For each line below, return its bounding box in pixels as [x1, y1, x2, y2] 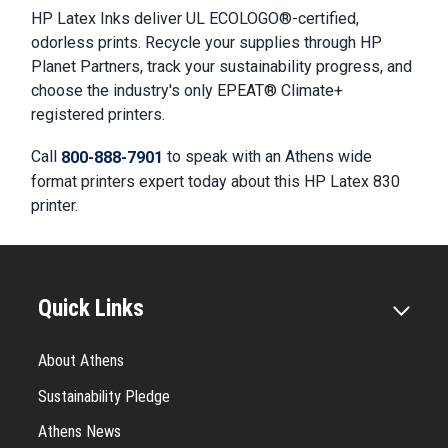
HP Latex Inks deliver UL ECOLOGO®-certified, [31, 9, 360, 29]
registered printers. [31, 105, 166, 125]
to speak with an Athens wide [163, 146, 373, 166]
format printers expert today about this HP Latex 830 [31, 171, 401, 191]
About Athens [38, 351, 124, 371]
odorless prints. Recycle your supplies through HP [31, 33, 383, 53]
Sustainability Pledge [38, 386, 170, 406]
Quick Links [38, 295, 144, 323]
